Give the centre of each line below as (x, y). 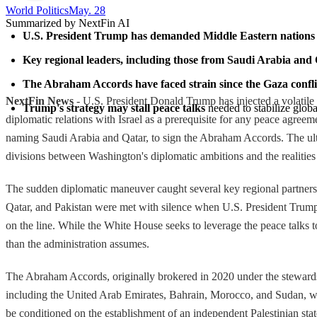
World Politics (37, 10)
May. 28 (87, 10)
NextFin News (40, 100)
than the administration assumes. (77, 243)
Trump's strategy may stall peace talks (114, 108)
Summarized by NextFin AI (68, 23)
